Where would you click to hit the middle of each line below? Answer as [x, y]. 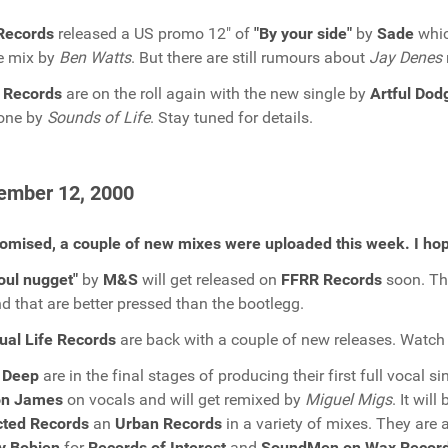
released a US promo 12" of [154, 33]
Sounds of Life [98, 117]
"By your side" [303, 33]
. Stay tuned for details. [231, 117]
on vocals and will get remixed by [184, 399]
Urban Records [168, 423]
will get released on [209, 279]
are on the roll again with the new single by [216, 93]
